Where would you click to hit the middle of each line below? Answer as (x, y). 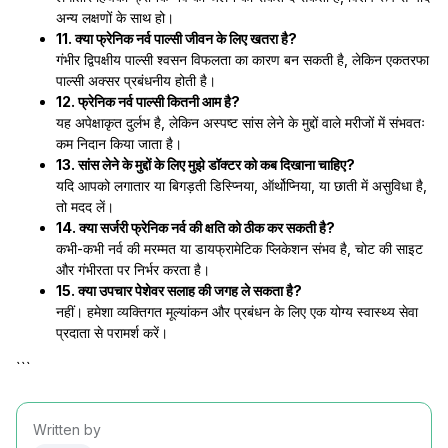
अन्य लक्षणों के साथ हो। (115, 17)
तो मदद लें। (85, 206)
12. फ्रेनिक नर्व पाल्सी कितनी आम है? (148, 101)
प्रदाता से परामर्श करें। (112, 332)
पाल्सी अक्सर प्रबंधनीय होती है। (136, 80)
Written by (67, 429)
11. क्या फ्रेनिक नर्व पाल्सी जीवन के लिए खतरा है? (176, 38)
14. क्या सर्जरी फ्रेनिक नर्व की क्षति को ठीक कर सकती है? (195, 227)
